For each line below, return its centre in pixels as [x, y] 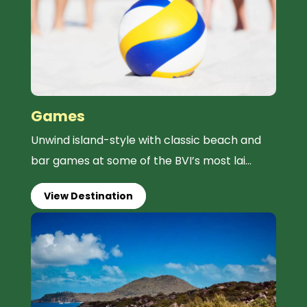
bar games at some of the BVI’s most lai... [141, 160]
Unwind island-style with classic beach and [146, 140]
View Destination [88, 196]
